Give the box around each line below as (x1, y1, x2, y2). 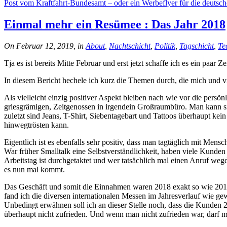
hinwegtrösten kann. (4, 120, 69, 129)
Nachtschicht (109, 41, 150, 50)
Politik (155, 41, 175, 50)
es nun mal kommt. (4, 165, 65, 174)
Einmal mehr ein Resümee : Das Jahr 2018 (4, 17, 225, 31)
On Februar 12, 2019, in (4, 41, 86, 50)
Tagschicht (179, 41, 214, 50)
